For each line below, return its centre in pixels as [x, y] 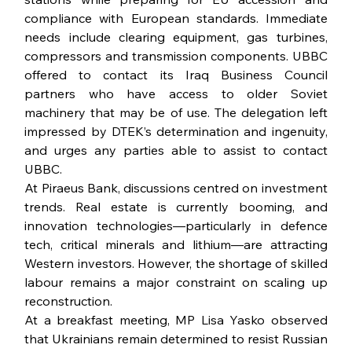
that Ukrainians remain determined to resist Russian [176, 339]
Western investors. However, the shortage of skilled [176, 264]
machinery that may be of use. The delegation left [176, 113]
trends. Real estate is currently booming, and [176, 207]
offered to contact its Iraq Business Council [176, 75]
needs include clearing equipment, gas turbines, [176, 37]
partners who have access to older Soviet [176, 94]
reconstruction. [69, 301]
